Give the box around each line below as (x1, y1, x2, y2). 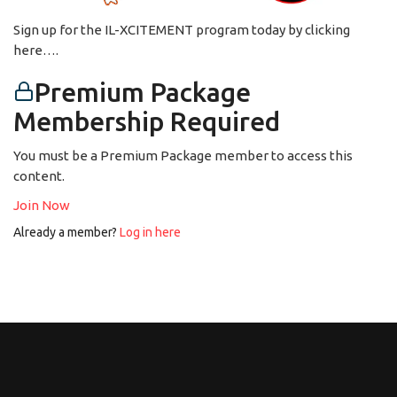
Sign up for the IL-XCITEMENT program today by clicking (13, 21, 350, 37)
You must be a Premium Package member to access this (13, 147, 353, 163)
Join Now (13, 197, 70, 213)
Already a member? (13, 224, 120, 239)
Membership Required (13, 105, 280, 136)
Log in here (120, 224, 181, 239)
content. (13, 167, 65, 183)
